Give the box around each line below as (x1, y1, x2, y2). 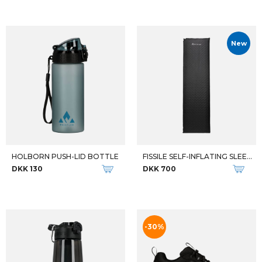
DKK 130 (12, 164, 43, 173)
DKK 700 (143, 164, 176, 173)
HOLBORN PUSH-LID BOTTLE (12, 152, 119, 161)
